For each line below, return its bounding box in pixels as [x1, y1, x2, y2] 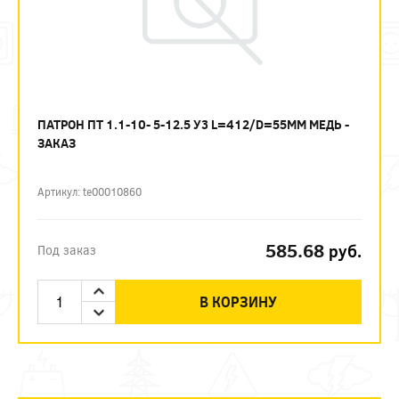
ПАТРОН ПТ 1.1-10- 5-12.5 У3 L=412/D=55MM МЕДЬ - [37, 116, 349, 133]
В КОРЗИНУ [199, 292, 277, 311]
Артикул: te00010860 [37, 184, 142, 199]
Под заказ [37, 241, 96, 258]
